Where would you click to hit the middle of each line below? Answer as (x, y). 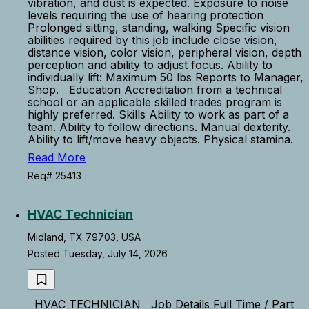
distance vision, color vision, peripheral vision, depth (165, 52)
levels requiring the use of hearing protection (146, 15)
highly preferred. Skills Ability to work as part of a (158, 114)
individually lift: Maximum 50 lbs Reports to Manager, (166, 77)
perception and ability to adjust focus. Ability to (150, 65)
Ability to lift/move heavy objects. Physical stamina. (167, 139)
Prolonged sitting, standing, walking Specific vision (159, 28)
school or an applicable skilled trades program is (155, 102)
